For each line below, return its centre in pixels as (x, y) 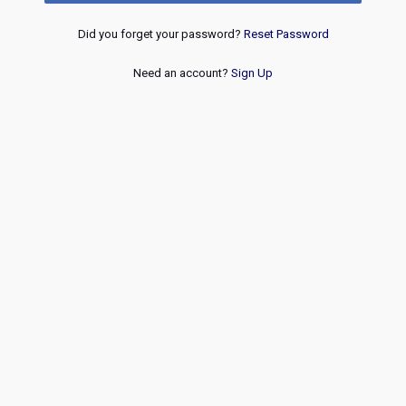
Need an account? (182, 73)
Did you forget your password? (160, 34)
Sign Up (252, 73)
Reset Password (286, 34)
